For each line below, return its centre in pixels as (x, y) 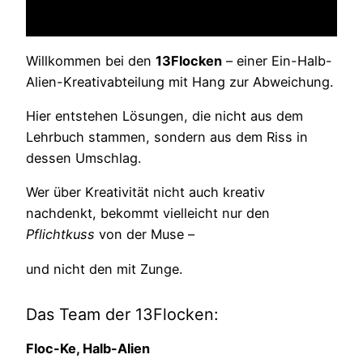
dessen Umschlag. (83, 158)
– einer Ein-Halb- (277, 60)
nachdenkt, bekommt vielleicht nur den (148, 214)
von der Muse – (145, 235)
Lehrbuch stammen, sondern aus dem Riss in (167, 137)
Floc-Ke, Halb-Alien (88, 348)
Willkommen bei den (91, 60)
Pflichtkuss (60, 235)
